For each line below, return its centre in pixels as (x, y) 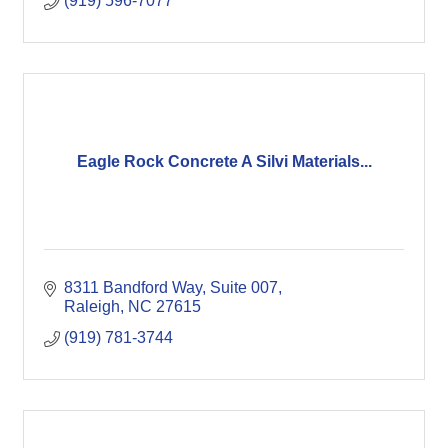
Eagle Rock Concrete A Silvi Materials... (224, 161)
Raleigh (92, 306)
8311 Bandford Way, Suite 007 (171, 287)
